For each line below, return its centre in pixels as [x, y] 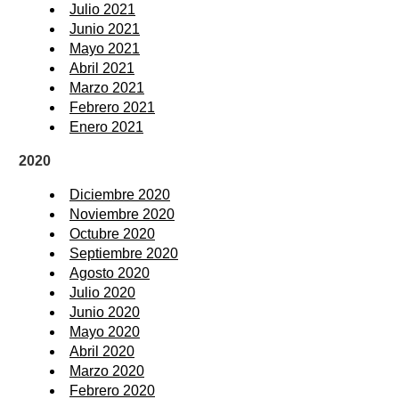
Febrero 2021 [112, 107]
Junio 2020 [105, 312]
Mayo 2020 [105, 331]
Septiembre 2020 [124, 253]
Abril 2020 [102, 351]
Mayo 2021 [105, 48]
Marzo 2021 [107, 87]
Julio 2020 [102, 292]
